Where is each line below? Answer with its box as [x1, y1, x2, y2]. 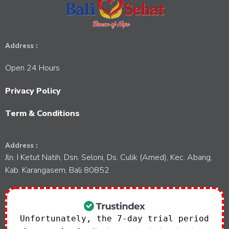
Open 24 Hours [5, 62, 60, 74]
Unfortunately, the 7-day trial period [20, 213, 209, 223]
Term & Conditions [5, 107, 80, 119]
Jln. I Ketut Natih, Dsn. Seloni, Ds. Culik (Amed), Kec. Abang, [5, 151, 212, 163]
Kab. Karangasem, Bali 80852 [5, 164, 109, 176]
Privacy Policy [5, 85, 61, 97]
